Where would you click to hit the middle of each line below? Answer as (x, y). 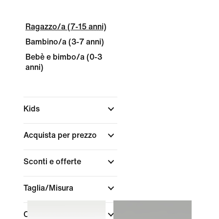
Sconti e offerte (53, 162)
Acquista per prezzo (61, 135)
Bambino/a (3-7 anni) (65, 42)
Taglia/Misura (49, 188)
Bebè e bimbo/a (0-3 (64, 57)
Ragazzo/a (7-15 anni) (66, 27)
